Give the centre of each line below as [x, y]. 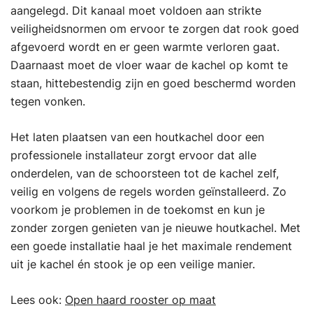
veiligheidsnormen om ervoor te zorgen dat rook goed [155, 28]
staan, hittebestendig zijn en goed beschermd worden [153, 83]
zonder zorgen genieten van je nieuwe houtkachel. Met [155, 227]
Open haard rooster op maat [140, 299]
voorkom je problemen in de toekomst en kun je [138, 209]
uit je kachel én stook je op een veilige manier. [133, 264]
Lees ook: [38, 299]
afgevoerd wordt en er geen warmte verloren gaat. [145, 46]
